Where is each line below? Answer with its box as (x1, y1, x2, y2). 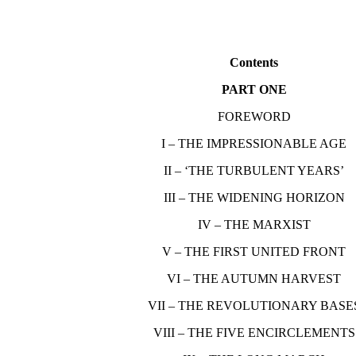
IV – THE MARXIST (197, 217, 311, 231)
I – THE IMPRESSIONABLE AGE (161, 136, 347, 150)
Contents (230, 55, 279, 69)
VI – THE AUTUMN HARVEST (167, 271, 342, 285)
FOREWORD (217, 109, 291, 123)
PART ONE (221, 82, 287, 96)
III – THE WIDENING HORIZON (163, 190, 345, 204)
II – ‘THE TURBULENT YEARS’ (164, 163, 345, 177)
